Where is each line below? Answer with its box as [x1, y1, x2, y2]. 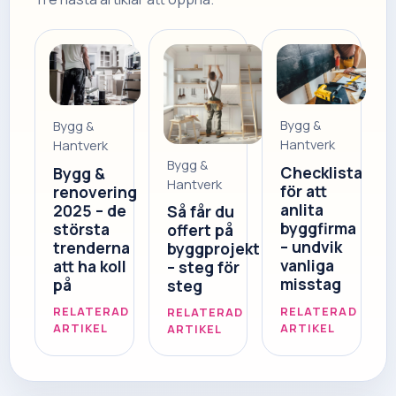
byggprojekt [166, 237, 260, 259]
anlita [280, 198, 324, 220]
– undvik [280, 235, 343, 257]
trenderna [53, 236, 130, 258]
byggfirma [280, 217, 357, 239]
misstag [280, 272, 342, 294]
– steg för [166, 255, 240, 278]
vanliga [280, 254, 335, 276]
